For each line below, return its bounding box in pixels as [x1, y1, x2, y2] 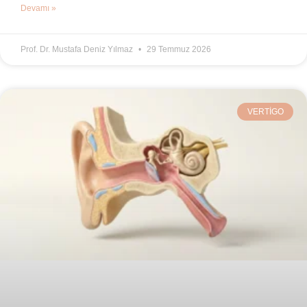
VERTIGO [247, 106, 284, 116]
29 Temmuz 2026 [145, 44, 211, 54]
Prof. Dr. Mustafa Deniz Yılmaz [21, 44, 135, 54]
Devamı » [21, 3, 56, 13]
